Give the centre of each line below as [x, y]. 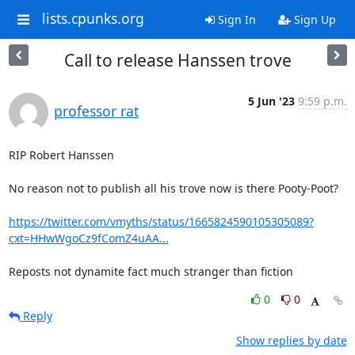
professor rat [96, 111]
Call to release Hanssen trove [177, 60]
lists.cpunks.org [93, 19]
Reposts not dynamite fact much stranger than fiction [151, 271]
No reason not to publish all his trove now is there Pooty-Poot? [173, 188]
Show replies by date [291, 340]
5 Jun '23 [271, 101]
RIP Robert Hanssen [61, 155]
